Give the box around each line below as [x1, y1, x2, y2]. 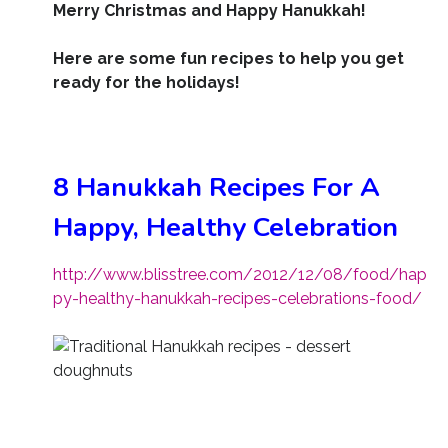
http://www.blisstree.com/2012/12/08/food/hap [52, 265, 427, 285]
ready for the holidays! [52, 73, 240, 93]
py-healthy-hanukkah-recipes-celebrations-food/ [52, 289, 422, 309]
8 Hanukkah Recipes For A [52, 169, 380, 206]
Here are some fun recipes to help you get [52, 49, 404, 69]
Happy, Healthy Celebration [52, 209, 398, 246]
